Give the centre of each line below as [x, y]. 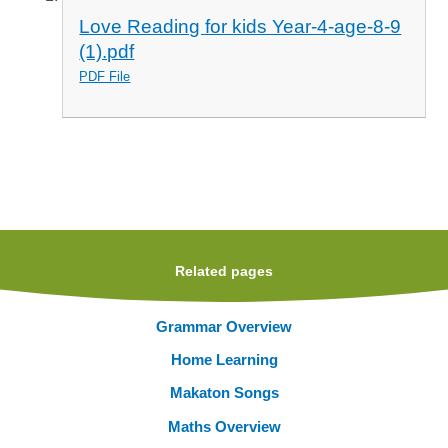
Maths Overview [224, 426]
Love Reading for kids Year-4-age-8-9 [240, 26]
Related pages [224, 271]
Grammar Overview [224, 326]
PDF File [105, 76]
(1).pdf [107, 51]
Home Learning [224, 360]
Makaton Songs [224, 393]
